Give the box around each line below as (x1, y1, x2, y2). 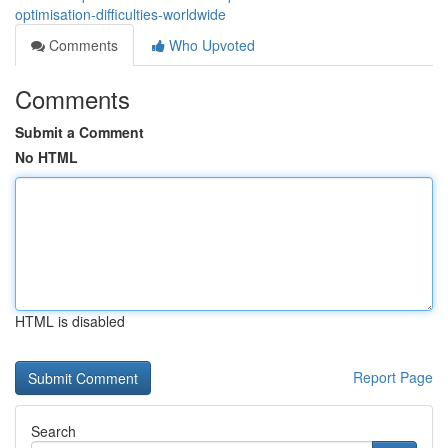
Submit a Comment (15, 122, 144, 142)
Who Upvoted (165, 35, 255, 55)
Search (31, 421, 76, 441)
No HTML (15, 147, 78, 167)
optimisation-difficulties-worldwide (15, 4, 226, 24)
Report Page (353, 367, 433, 387)
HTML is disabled (15, 311, 125, 331)
